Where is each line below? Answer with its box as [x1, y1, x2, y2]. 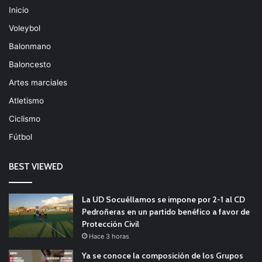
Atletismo [9, 95, 44, 105]
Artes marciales [9, 77, 67, 87]
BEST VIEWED [9, 161, 63, 172]
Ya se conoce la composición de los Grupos [82, 250, 243, 261]
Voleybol [9, 23, 40, 33]
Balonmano [9, 41, 51, 51]
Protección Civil [82, 218, 139, 229]
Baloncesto [9, 59, 51, 69]
